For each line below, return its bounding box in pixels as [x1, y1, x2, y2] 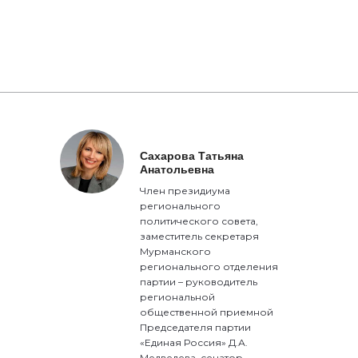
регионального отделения [140, 261, 279, 272]
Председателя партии [140, 321, 252, 333]
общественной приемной [140, 306, 274, 318]
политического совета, [140, 215, 259, 227]
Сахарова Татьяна [140, 149, 245, 162]
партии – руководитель [140, 276, 258, 288]
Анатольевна [140, 163, 215, 176]
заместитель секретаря [140, 230, 260, 242]
